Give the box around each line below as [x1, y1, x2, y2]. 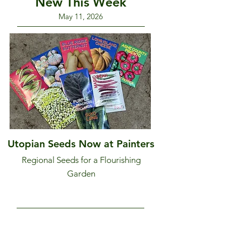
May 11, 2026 [59, 12, 103, 21]
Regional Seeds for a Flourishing [22, 155, 141, 165]
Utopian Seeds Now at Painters [7, 138, 154, 150]
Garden [67, 168, 95, 179]
